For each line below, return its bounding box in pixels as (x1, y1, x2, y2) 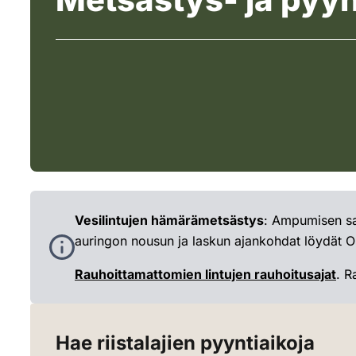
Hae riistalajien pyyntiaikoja (56, 331, 315, 354)
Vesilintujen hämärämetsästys (75, 212, 264, 228)
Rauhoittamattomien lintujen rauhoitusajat (75, 266, 336, 282)
